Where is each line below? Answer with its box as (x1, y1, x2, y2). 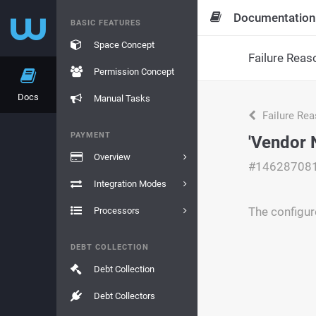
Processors (93, 205, 140, 216)
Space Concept (93, 39, 154, 50)
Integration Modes (93, 178, 166, 189)
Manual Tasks (93, 93, 150, 104)
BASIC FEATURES (71, 18, 141, 28)
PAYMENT (71, 130, 111, 140)
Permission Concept (93, 66, 174, 77)
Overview (93, 152, 130, 162)
